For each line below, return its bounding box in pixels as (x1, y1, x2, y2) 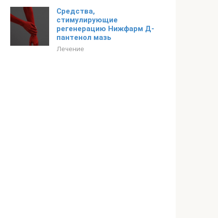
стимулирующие (56, 16, 118, 24)
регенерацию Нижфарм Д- (56, 24, 154, 33)
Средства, (56, 7, 95, 16)
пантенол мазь (56, 33, 111, 42)
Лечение (56, 45, 84, 53)
